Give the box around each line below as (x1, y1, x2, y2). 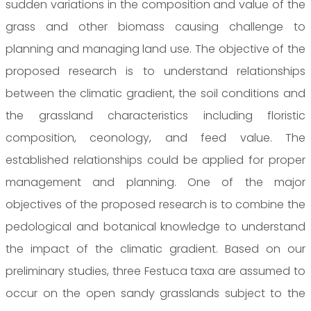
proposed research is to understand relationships (6, 62, 305, 79)
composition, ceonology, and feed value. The (6, 129, 305, 146)
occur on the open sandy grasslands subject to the (6, 285, 305, 301)
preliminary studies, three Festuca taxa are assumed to (6, 262, 305, 279)
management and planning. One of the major (6, 174, 305, 190)
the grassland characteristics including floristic (6, 107, 305, 124)
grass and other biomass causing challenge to (6, 18, 305, 35)
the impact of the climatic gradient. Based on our (6, 240, 305, 257)
